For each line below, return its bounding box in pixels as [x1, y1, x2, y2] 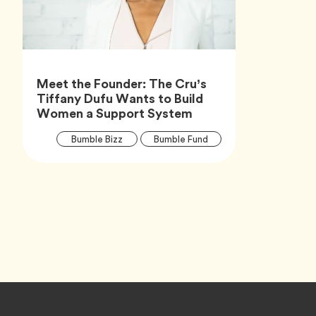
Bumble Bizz [71, 132, 123, 146]
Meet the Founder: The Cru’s [37, 74, 207, 94]
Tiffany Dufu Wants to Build [37, 89, 203, 109]
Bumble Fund [154, 132, 208, 146]
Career [166, 158, 196, 172]
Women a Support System [37, 104, 193, 123]
